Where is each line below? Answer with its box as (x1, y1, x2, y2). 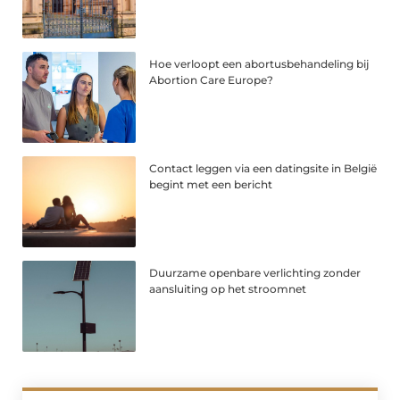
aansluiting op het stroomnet (149, 281, 307, 296)
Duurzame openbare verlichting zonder (149, 265, 362, 279)
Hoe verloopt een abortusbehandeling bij (149, 56, 370, 71)
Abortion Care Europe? (149, 72, 274, 87)
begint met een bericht (149, 177, 273, 191)
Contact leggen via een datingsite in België (149, 161, 378, 175)
